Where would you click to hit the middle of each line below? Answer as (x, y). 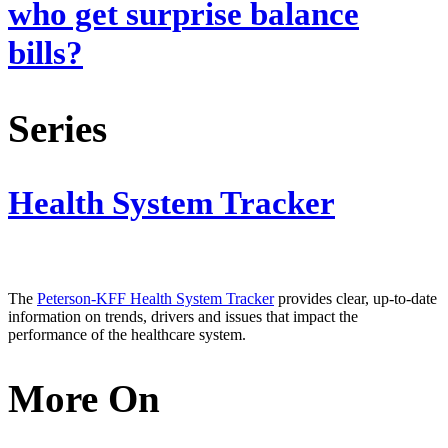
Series (57, 128)
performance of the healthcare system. (127, 335)
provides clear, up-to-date (355, 299)
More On (84, 399)
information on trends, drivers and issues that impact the (183, 317)
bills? (45, 53)
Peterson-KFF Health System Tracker (155, 299)
